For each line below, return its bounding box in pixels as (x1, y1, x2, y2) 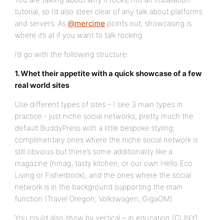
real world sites (15, 81, 69, 90)
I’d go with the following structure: (15, 50, 129, 59)
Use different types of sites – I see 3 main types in (15, 100, 183, 109)
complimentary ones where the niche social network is (15, 135, 198, 144)
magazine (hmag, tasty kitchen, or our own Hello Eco (15, 159, 192, 168)
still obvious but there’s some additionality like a (15, 147, 172, 156)
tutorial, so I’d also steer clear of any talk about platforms (15, 7, 202, 16)
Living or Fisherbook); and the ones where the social (15, 170, 191, 180)
